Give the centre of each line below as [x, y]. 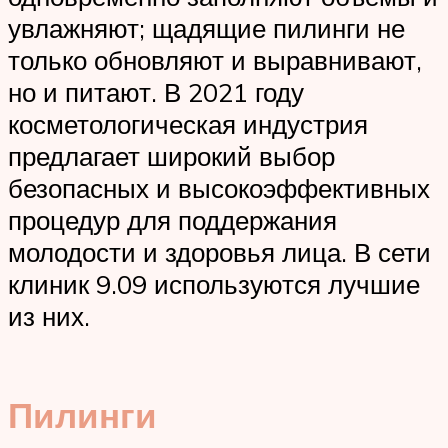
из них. [49, 316]
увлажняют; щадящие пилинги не [206, 28]
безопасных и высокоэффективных [219, 188]
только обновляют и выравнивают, [215, 60]
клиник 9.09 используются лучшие [214, 284]
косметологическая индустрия [188, 124]
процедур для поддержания [172, 220]
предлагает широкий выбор [171, 156]
